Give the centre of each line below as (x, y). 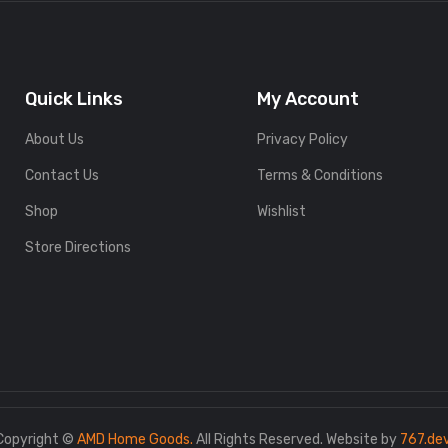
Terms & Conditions (320, 175)
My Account (308, 99)
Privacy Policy (303, 139)
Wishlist (282, 211)
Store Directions (77, 247)
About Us (54, 139)
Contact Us (61, 175)
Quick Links (73, 99)
